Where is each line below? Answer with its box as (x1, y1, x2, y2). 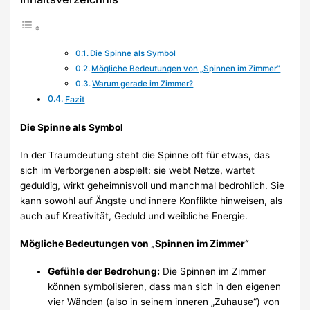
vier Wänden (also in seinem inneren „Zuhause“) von (48, 296, 280, 308)
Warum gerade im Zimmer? (92, 78, 194, 89)
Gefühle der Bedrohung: (48, 266, 161, 277)
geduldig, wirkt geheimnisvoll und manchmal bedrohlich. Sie (20, 180, 285, 192)
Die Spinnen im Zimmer (160, 266, 266, 277)
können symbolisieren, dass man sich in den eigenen (48, 281, 282, 293)
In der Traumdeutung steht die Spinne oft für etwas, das (20, 149, 271, 161)
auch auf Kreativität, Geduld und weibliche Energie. (20, 210, 248, 222)
